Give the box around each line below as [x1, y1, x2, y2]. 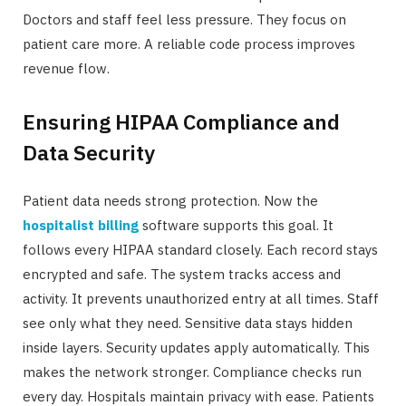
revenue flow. [23, 60, 110, 78]
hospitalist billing [23, 216, 139, 234]
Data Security [23, 138, 155, 166]
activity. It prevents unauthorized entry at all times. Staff [23, 289, 379, 307]
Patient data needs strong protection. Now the [23, 191, 318, 209]
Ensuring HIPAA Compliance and [23, 107, 340, 135]
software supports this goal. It [139, 216, 333, 234]
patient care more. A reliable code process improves [23, 35, 355, 53]
